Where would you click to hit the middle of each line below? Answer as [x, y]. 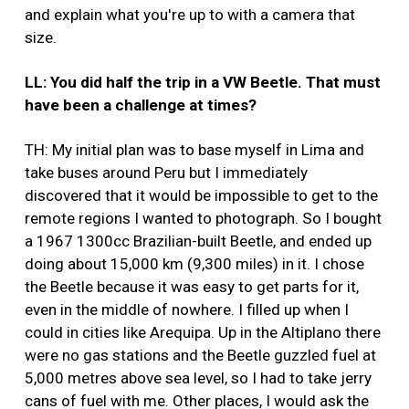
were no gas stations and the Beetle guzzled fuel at [200, 356]
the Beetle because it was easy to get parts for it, [192, 287]
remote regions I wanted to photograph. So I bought [203, 219]
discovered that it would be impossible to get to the [201, 196]
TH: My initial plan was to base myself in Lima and [194, 150]
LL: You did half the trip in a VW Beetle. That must [203, 83]
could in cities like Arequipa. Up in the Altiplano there [203, 333]
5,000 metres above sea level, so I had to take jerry [198, 378]
